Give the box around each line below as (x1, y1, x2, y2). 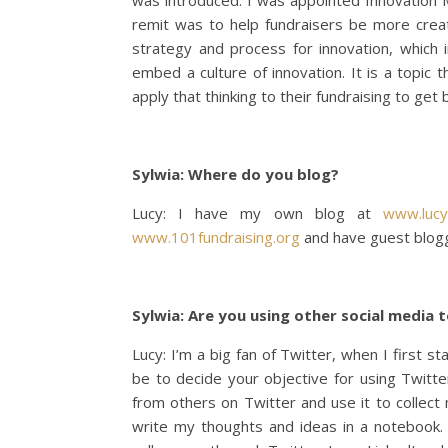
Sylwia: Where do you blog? (132, 164, 343, 184)
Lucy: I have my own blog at (132, 203, 384, 223)
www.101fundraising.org (132, 227, 300, 247)
